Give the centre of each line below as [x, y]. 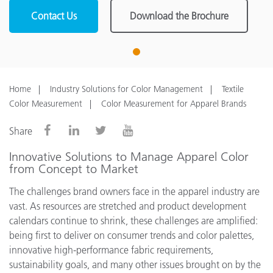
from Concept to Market [74, 169]
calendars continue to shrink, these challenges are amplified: [133, 221]
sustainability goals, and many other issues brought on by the [135, 264]
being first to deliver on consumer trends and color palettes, [132, 235]
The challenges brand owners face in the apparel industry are [134, 191]
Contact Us [54, 16]
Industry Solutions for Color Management [126, 89]
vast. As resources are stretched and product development [128, 206]
